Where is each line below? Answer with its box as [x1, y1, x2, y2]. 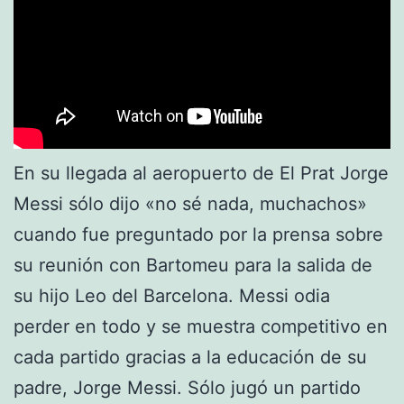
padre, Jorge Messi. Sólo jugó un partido [14, 376, 361, 399]
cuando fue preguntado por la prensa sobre [14, 223, 383, 245]
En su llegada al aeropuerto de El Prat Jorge [14, 161, 389, 184]
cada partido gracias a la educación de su [14, 345, 367, 368]
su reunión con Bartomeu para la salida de [14, 253, 372, 276]
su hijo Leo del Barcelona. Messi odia [14, 284, 330, 307]
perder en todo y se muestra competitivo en [14, 315, 388, 337]
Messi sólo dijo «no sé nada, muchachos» [14, 192, 367, 215]
